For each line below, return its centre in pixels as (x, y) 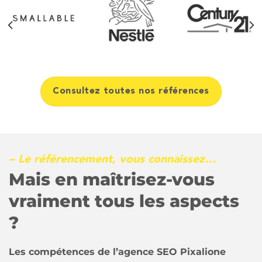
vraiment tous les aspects (124, 201)
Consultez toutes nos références (131, 92)
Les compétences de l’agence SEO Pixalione (117, 252)
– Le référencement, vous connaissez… (112, 159)
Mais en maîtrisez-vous (112, 179)
